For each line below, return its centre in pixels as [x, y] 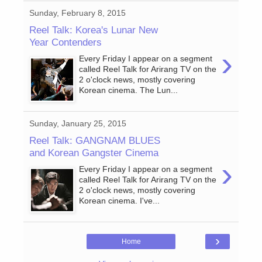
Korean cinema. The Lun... [129, 90]
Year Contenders [65, 42]
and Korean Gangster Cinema [94, 152]
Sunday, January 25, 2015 [78, 124]
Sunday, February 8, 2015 [77, 13]
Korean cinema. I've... [120, 201]
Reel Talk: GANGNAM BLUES [95, 140]
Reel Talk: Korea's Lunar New [94, 30]
